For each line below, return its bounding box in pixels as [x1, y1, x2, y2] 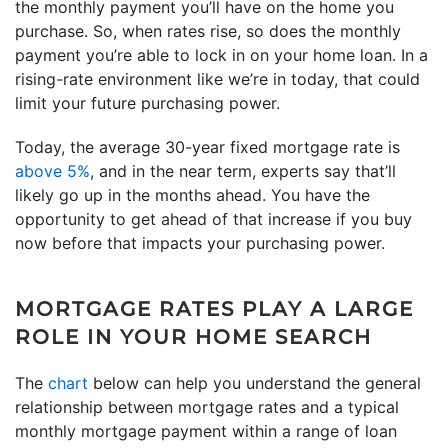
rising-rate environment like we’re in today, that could [15, 68, 420, 89]
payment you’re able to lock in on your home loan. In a [15, 44, 428, 65]
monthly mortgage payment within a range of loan [15, 420, 397, 441]
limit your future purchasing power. [15, 92, 280, 113]
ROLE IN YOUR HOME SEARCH [15, 324, 372, 349]
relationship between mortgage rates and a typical [15, 396, 399, 417]
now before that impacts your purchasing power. [15, 232, 385, 253]
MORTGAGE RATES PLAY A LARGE [15, 296, 414, 321]
